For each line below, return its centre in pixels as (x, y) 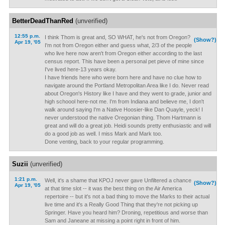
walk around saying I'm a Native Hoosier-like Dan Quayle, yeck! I (124, 109)
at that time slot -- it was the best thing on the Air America (113, 188)
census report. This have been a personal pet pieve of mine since (124, 61)
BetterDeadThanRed (42, 21)
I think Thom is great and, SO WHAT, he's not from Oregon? (117, 37)
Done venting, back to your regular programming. (104, 142)
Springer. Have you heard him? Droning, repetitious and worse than (126, 212)
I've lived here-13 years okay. (80, 69)
